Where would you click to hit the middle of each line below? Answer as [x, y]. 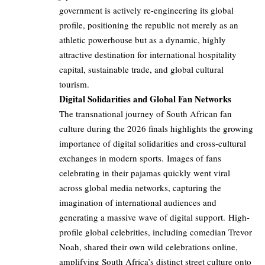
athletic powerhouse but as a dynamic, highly [143, 40]
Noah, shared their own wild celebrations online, [148, 247]
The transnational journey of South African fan [146, 114]
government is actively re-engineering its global [146, 10]
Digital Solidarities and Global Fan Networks [145, 99]
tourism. [74, 84]
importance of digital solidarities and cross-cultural [153, 143]
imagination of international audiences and [138, 203]
